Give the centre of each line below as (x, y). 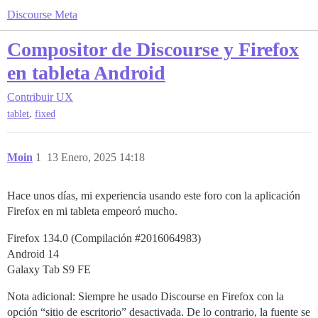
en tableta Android (86, 73)
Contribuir (30, 97)
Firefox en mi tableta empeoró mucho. (92, 212)
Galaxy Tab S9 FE (49, 270)
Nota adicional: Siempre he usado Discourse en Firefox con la (146, 297)
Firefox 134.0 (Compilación (71, 238)
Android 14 (33, 254)
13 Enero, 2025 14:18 (96, 158)
